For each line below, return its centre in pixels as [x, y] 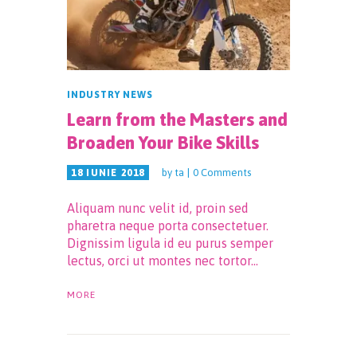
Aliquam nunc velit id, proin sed [158, 208]
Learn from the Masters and [177, 119]
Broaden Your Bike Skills [163, 142]
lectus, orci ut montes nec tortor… [163, 260]
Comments [226, 172]
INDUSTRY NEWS [110, 94]
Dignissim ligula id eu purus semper [170, 243]
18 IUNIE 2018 [108, 173]
